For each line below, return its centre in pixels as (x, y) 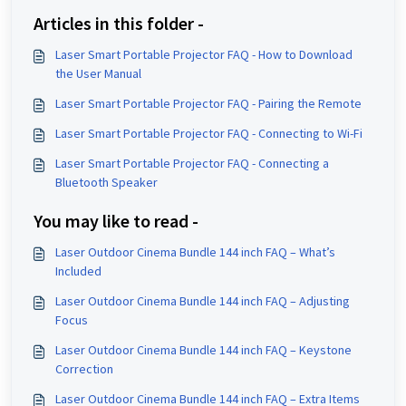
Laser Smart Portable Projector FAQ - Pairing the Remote (208, 103)
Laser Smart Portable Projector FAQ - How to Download (204, 54)
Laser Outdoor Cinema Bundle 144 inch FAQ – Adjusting (203, 301)
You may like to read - (116, 221)
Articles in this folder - (119, 23)
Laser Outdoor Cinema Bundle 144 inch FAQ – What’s (195, 252)
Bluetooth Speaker (106, 182)
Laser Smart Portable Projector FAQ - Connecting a (192, 163)
